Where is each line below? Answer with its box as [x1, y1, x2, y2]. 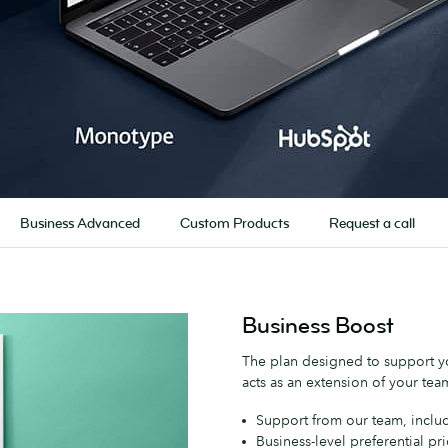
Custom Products [179, 214, 289, 233]
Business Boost [242, 311, 394, 340]
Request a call [328, 214, 415, 233]
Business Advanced [19, 214, 140, 233]
